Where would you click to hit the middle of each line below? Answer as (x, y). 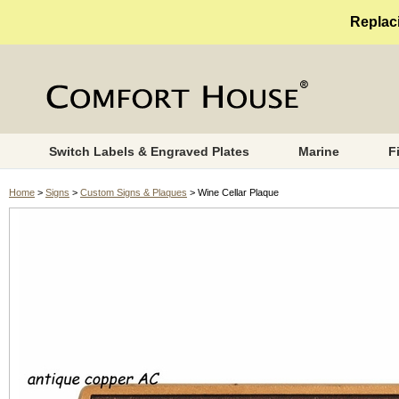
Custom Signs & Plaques (134, 192)
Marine (318, 151)
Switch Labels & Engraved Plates (149, 151)
